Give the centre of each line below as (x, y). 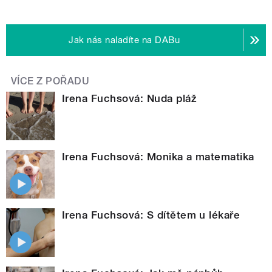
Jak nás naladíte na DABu (124, 40)
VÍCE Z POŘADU (50, 81)
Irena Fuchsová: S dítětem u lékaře (151, 215)
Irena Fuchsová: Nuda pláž (129, 98)
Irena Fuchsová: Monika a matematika (158, 156)
